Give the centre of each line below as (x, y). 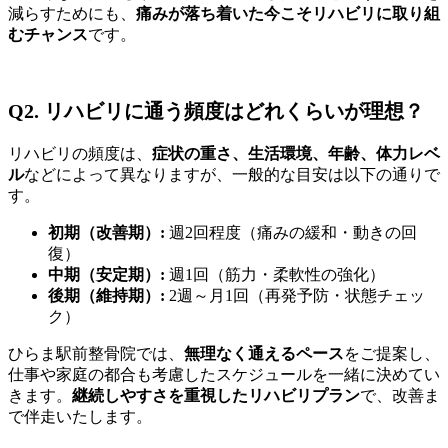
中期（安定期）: (106, 274)
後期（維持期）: (106, 295)
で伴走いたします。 (80, 416)
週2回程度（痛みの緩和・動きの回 (291, 232)
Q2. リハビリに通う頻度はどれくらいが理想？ (216, 111)
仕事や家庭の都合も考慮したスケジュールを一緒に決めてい (224, 374)
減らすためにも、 (72, 13)
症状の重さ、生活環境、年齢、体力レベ (296, 153)
